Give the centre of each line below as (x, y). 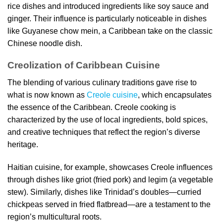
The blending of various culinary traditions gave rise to (102, 82)
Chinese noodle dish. (45, 43)
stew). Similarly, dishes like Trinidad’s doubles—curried (104, 192)
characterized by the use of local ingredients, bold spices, (108, 119)
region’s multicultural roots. (55, 217)
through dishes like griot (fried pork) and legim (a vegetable (110, 179)
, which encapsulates (175, 95)
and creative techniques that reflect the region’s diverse (104, 132)
